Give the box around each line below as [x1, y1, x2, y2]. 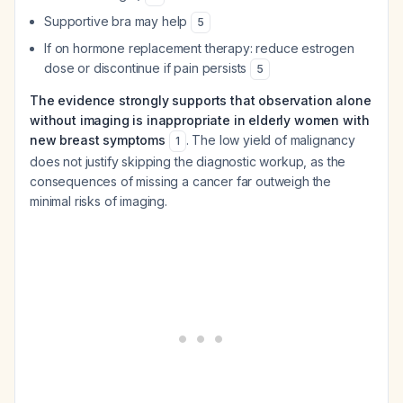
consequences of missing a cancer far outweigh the [30, 174, 332, 189]
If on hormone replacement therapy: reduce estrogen [44, 40, 354, 56]
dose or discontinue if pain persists [44, 60, 251, 76]
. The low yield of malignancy [185, 132, 356, 148]
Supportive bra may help [44, 13, 192, 29]
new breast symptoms [30, 132, 166, 148]
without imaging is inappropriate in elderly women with [30, 112, 370, 128]
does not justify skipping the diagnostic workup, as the [30, 154, 346, 169]
